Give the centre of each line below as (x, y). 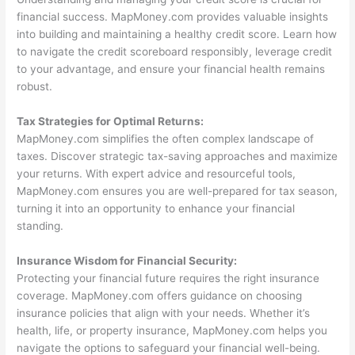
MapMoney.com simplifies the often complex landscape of (166, 139)
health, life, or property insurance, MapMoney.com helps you (172, 331)
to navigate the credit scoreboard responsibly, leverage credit (175, 52)
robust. (35, 87)
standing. (40, 226)
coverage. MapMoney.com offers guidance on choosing (160, 296)
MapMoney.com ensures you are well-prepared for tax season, (177, 191)
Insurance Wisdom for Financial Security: (127, 261)
